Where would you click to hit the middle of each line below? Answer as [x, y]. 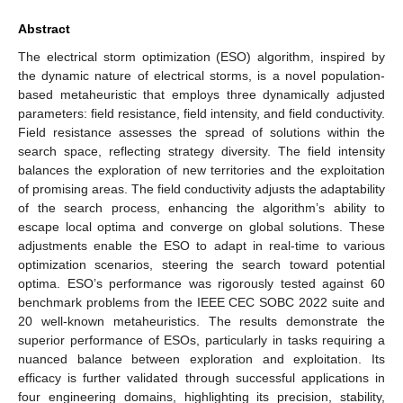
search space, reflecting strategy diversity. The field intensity [201, 151]
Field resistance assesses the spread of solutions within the [201, 132]
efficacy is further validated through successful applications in [201, 377]
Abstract [44, 28]
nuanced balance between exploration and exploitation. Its [201, 358]
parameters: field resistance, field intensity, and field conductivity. [201, 113]
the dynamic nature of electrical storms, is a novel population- [201, 75]
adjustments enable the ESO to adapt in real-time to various [201, 245]
